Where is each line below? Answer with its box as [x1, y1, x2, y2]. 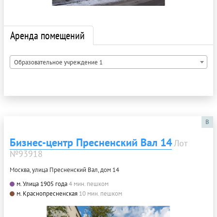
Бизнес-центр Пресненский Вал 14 [10, 135, 172, 149]
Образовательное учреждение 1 [14, 58, 103, 66]
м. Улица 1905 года [16, 179, 67, 188]
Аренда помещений [10, 28, 85, 42]
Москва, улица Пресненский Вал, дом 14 [10, 165, 119, 174]
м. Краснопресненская [16, 189, 77, 198]
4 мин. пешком [69, 179, 108, 188]
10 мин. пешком [79, 189, 122, 198]
